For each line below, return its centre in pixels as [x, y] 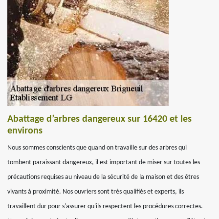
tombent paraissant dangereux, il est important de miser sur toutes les [104, 163]
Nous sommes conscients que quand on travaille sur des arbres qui [97, 148]
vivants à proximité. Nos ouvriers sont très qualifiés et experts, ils [96, 192]
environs [25, 131]
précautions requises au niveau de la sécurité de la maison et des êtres [103, 177]
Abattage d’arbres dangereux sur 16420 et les [99, 119]
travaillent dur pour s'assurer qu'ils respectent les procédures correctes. [105, 207]
